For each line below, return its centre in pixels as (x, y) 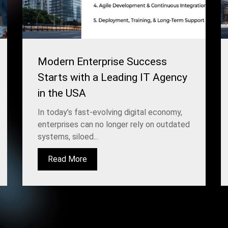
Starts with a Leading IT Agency (112, 77)
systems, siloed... (68, 136)
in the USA (62, 93)
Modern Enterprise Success (102, 61)
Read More (67, 159)
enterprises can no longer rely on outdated (114, 124)
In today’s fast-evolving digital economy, (110, 112)
